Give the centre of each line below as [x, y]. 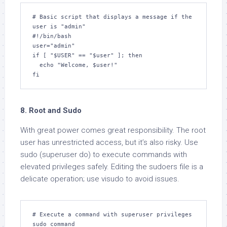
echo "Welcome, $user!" [36, 65]
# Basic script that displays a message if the [112, 17]
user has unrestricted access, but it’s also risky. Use [109, 142]
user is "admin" [59, 27]
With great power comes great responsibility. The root [113, 130]
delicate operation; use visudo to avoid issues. [100, 179]
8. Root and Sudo [51, 110]
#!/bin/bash [52, 36]
